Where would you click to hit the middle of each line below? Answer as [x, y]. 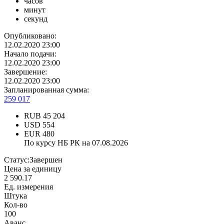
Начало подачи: [30, 54]
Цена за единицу [33, 169]
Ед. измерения [28, 187]
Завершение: [25, 72]
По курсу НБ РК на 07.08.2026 [76, 143]
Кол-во [16, 205]
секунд [36, 19]
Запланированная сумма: [46, 90]
